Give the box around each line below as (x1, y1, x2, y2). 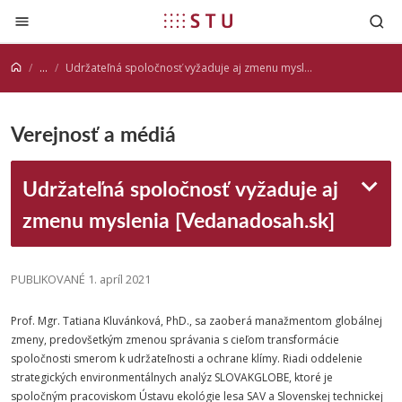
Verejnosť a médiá (11, 118, 176, 148)
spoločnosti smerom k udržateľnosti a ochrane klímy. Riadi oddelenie (11, 351, 363, 366)
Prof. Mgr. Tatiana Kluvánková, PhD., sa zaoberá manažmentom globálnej (11, 313, 382, 328)
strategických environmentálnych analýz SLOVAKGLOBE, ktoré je (11, 370, 333, 385)
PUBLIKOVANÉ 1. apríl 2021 (11, 271, 151, 287)
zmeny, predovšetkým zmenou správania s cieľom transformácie (11, 332, 339, 347)
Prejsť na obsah (13, 7, 133, 29)
